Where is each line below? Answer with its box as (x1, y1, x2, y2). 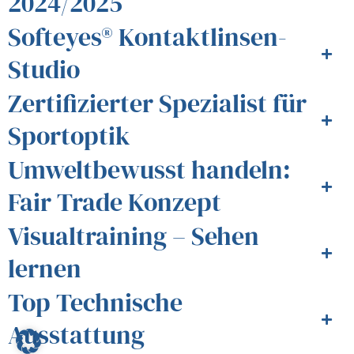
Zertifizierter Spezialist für (8, 85, 307, 121)
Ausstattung (8, 317, 145, 352)
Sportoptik (8, 118, 130, 153)
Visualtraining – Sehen (8, 218, 259, 254)
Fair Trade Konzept (8, 184, 221, 220)
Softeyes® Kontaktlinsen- (8, 19, 287, 55)
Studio (8, 51, 80, 87)
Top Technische (8, 284, 183, 320)
